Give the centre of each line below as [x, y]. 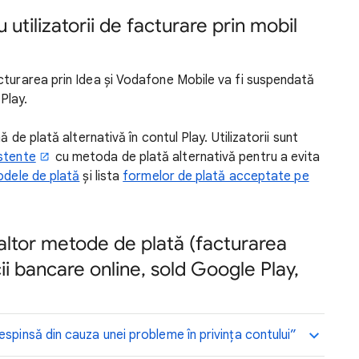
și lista [101, 177]
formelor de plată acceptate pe [216, 177]
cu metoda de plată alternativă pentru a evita [186, 157]
